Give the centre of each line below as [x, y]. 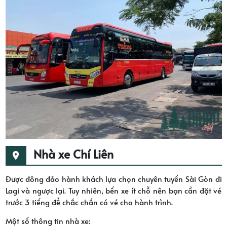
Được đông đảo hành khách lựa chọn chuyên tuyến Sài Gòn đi [113, 179]
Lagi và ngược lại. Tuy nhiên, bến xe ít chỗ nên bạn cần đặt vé [113, 191]
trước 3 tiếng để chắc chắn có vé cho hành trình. [89, 202]
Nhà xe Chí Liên [73, 154]
